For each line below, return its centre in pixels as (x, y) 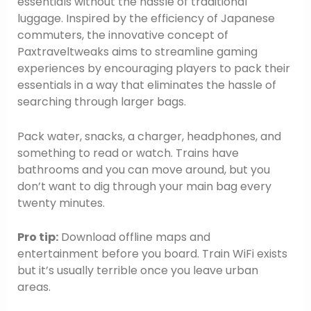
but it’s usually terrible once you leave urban (137, 271)
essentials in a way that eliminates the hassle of (146, 85)
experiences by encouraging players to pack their (153, 69)
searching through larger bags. (101, 102)
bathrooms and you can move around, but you (143, 169)
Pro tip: (37, 237)
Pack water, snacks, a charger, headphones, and (149, 136)
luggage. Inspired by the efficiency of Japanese (146, 19)
